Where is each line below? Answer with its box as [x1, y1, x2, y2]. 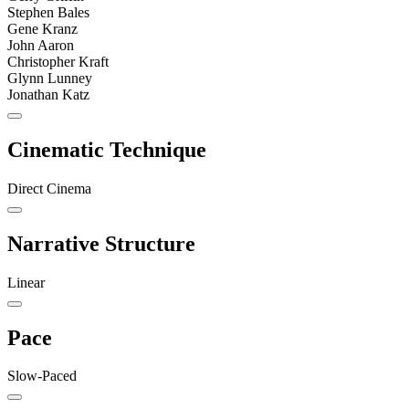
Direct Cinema [7, 180, 91, 196]
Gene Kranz [7, 20, 78, 37]
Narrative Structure [7, 231, 195, 256]
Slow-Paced [7, 368, 77, 384]
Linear [7, 274, 45, 290]
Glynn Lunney [7, 69, 92, 86]
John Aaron [7, 37, 74, 53]
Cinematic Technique [7, 137, 206, 162]
